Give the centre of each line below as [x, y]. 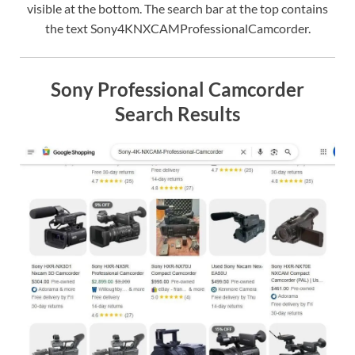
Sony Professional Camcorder [177, 89]
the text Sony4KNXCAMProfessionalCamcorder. [177, 28]
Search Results [177, 113]
